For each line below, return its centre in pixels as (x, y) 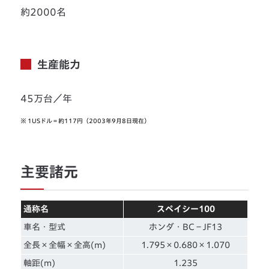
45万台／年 (47, 98)
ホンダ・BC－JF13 (186, 227)
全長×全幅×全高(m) (65, 245)
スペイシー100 (186, 209)
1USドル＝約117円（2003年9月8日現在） (89, 120)
